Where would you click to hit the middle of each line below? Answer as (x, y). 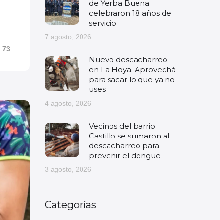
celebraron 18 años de (130, 13)
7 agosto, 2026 (68, 37)
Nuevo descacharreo (128, 60)
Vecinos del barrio (122, 126)
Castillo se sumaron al (129, 136)
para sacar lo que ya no (132, 79)
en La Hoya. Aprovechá (132, 69)
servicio (103, 23)
